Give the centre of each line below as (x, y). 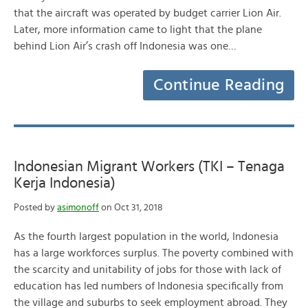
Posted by (35, 208)
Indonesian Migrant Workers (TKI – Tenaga (149, 166)
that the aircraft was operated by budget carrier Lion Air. (147, 13)
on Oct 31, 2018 (131, 208)
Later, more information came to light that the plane (138, 30)
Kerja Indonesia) (65, 183)
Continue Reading (219, 85)
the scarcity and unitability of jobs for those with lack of (147, 269)
